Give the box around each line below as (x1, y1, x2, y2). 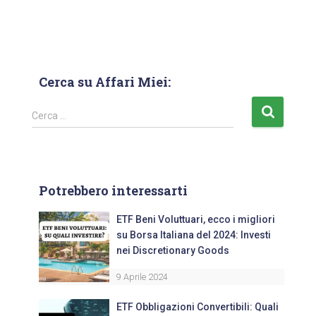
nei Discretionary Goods (116, 245, 229, 257)
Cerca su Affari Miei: (39, 73, 171, 91)
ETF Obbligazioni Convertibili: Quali (116, 301, 279, 313)
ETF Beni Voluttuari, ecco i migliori (116, 214, 275, 226)
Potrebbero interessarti (39, 182, 188, 200)
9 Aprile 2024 (116, 272, 168, 283)
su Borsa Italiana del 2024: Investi (116, 229, 271, 241)
